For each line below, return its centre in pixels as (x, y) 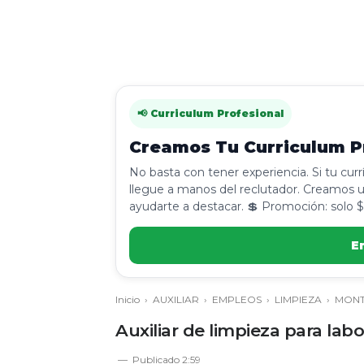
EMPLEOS (237, 299)
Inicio (128, 299)
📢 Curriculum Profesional (210, 113)
